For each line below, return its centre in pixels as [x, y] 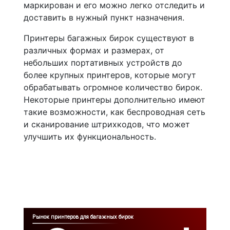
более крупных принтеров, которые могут [110, 75]
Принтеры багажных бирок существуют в [109, 38]
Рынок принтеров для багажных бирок [83, 217]
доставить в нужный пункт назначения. [104, 17]
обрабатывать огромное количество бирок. [113, 87]
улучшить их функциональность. [90, 137]
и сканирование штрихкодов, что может [107, 124]
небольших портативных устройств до [103, 63]
